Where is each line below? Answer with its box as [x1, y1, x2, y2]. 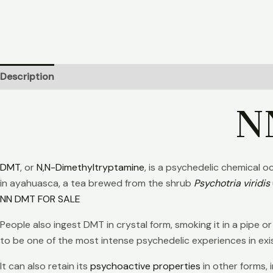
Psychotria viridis [194, 176, 270, 190]
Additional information [66, 69, 172, 83]
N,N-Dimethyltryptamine [37, 160, 144, 174]
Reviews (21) [184, 69, 241, 83]
